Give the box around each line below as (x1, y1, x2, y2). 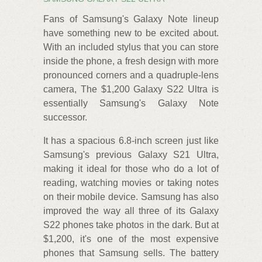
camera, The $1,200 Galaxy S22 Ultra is (43, 84, 219, 95)
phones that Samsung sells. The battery (43, 248, 219, 258)
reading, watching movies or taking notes (43, 178, 219, 188)
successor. (43, 112, 87, 123)
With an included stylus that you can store (43, 42, 219, 53)
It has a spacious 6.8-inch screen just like (43, 136, 219, 146)
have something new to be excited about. (43, 28, 219, 39)
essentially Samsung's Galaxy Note (43, 98, 219, 109)
